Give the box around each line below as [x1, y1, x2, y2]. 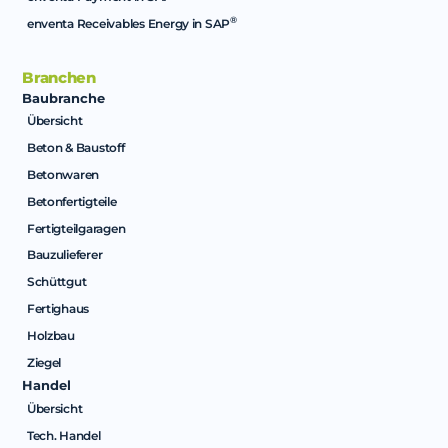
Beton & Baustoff [26, 139, 125, 155]
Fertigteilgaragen [26, 220, 126, 236]
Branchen [22, 68, 96, 87]
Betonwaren [26, 166, 100, 182]
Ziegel [26, 354, 62, 370]
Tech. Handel [26, 427, 101, 443]
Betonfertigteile [26, 193, 117, 209]
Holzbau [26, 328, 75, 344]
